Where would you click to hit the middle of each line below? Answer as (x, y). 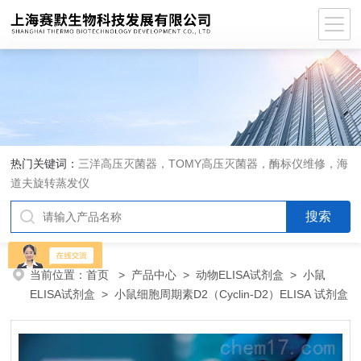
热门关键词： (45, 164)
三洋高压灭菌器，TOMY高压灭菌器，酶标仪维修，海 (214, 164)
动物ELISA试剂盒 (240, 275)
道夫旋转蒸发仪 (50, 183)
